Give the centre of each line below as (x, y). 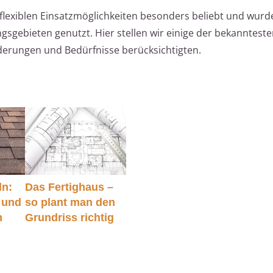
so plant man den (70, 202)
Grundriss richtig (69, 217)
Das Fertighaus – (69, 187)
